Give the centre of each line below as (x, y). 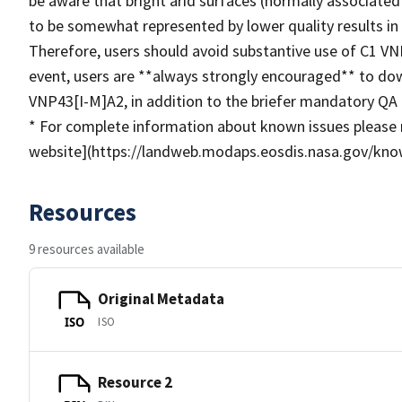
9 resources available (87, 249)
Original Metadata (161, 298)
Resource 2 (135, 382)
